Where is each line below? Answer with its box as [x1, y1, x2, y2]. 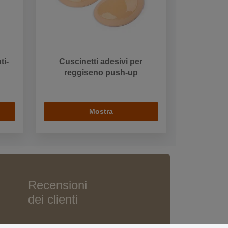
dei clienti [28, 192, 78, 206]
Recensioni [28, 178, 87, 192]
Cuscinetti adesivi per [59, 57, 143, 66]
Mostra [89, 107, 113, 116]
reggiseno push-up [64, 68, 138, 77]
